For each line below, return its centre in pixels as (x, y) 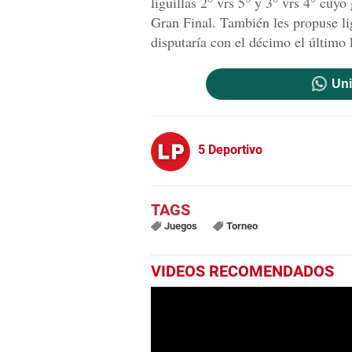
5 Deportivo (230, 150)
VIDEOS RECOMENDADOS (242, 271)
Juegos (180, 225)
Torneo (242, 225)
